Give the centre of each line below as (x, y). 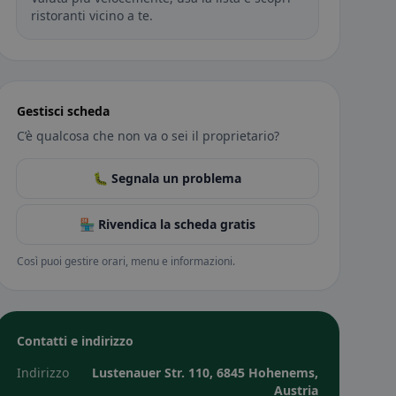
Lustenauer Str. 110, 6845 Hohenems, (205, 373)
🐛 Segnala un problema (168, 178)
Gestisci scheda (63, 111)
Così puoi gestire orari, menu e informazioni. (126, 261)
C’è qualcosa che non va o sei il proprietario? (148, 136)
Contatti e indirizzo (75, 341)
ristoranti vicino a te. (91, 15)
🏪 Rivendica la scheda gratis (167, 224)
